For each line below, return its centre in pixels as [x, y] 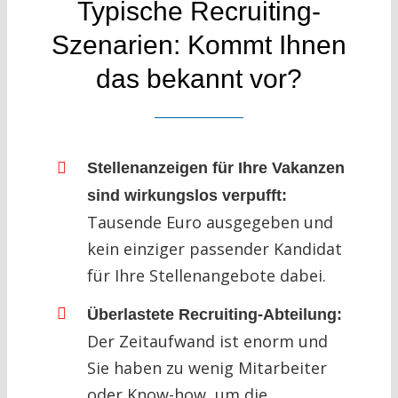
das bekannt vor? [199, 79]
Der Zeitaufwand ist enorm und [207, 341]
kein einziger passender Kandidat [214, 249]
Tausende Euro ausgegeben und [210, 223]
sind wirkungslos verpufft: [187, 196]
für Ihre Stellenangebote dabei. [206, 276]
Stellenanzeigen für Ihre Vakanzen [215, 168]
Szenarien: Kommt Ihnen [199, 45]
